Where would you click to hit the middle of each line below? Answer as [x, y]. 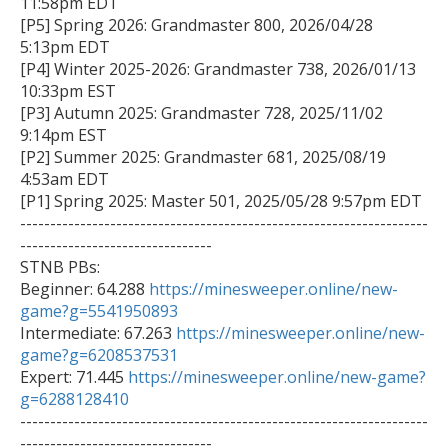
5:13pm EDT [65, 47]
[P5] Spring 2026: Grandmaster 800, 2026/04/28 [196, 25]
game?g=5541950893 [99, 311]
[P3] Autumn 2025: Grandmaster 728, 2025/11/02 [201, 113]
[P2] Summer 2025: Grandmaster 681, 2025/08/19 [203, 157]
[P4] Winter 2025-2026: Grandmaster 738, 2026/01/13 [218, 69]
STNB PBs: [60, 267]
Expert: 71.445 [74, 377]
